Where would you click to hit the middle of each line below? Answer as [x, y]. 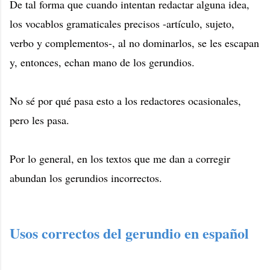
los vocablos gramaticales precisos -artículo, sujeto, [122, 24]
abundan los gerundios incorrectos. [86, 178]
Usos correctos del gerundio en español [129, 233]
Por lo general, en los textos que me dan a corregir [120, 159]
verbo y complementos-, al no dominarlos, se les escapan [134, 43]
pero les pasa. [39, 120]
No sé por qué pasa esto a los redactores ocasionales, [125, 101]
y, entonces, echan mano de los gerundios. [102, 62]
